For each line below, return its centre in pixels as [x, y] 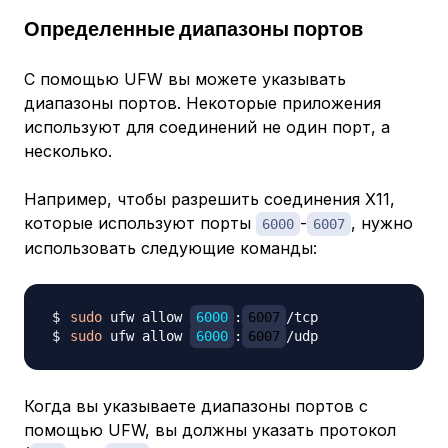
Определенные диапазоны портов [193, 28]
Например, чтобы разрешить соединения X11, [209, 199]
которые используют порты [140, 223]
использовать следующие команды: [170, 248]
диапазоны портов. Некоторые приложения [202, 103]
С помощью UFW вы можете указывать [185, 79]
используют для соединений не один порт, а [207, 127]
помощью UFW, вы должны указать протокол [210, 430]
